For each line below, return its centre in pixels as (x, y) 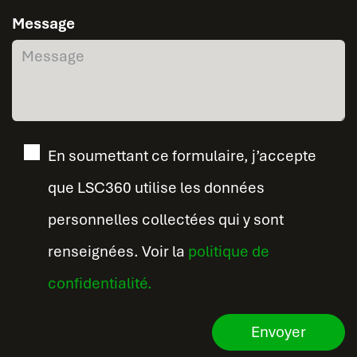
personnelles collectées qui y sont (166, 219)
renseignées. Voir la (118, 251)
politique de (229, 251)
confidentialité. (100, 283)
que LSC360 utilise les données (156, 187)
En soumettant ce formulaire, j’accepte (182, 155)
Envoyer (279, 331)
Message (43, 23)
